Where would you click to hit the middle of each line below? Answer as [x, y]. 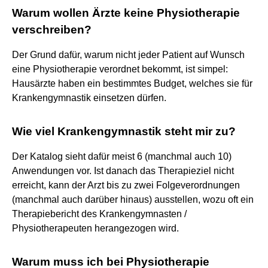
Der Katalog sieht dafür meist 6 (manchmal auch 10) [122, 156]
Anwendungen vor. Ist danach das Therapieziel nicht [123, 170]
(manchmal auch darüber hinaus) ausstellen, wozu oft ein [133, 199]
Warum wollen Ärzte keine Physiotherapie [126, 13]
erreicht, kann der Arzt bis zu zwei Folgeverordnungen [126, 185]
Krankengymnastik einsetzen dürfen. [89, 98]
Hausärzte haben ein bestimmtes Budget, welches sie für [132, 83]
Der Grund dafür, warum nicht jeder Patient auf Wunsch [128, 54]
